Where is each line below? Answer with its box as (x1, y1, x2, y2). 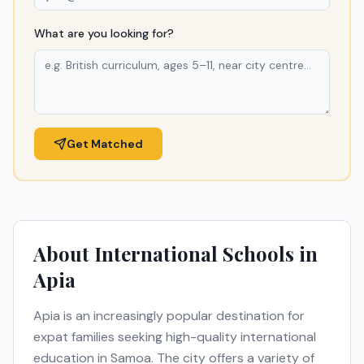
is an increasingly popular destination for (60, 307, 305, 324)
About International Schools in (33, 240, 318, 266)
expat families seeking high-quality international (33, 328, 316, 345)
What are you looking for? (34, 26, 174, 41)
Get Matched (67, 136, 143, 151)
